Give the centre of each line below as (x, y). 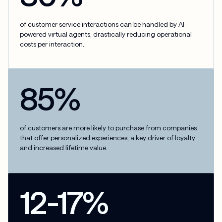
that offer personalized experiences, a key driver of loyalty (108, 138)
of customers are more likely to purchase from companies (109, 128)
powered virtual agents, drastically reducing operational (106, 34)
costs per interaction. (52, 44)
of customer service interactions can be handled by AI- (104, 24)
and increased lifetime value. (64, 148)
